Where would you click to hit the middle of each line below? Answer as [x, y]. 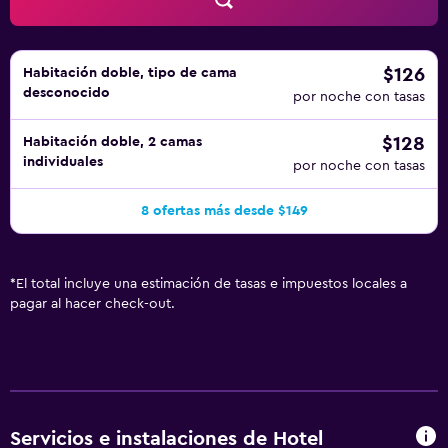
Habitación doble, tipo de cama [130, 73]
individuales [63, 162]
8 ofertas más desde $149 [224, 211]
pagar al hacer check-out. [92, 304]
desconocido [66, 93]
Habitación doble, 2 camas [112, 142]
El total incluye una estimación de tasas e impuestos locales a [211, 284]
